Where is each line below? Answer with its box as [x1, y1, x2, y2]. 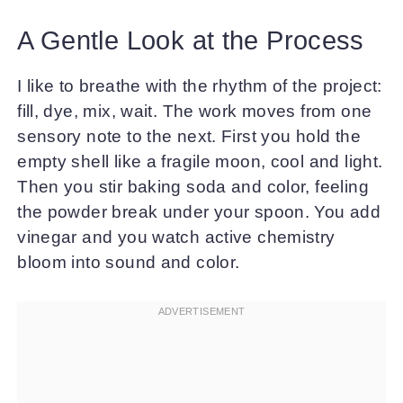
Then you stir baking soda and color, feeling [17, 177, 369, 196]
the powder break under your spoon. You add [17, 202, 381, 221]
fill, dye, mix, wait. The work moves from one [17, 102, 372, 121]
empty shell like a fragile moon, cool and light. [17, 152, 383, 171]
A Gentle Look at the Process [17, 26, 364, 55]
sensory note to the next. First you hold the [17, 127, 361, 146]
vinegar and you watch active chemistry [17, 228, 336, 246]
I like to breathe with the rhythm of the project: [17, 76, 382, 95]
